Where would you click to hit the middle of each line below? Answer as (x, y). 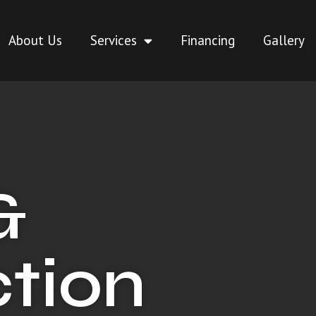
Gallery (284, 41)
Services (114, 41)
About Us (36, 41)
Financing (208, 41)
